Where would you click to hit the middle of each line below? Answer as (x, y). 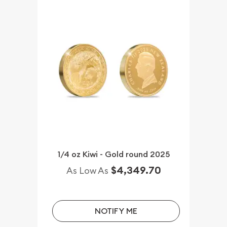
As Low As (87, 171)
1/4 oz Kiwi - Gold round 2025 (113, 155)
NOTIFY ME (116, 211)
